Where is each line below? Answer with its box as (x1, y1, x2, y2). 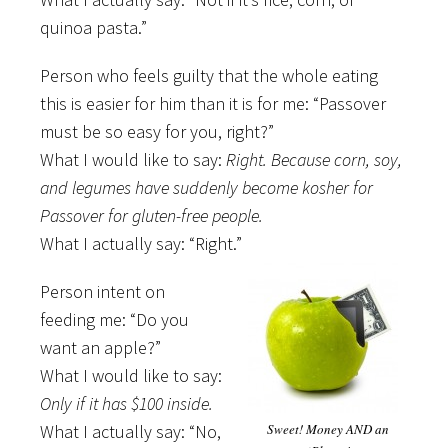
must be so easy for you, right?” (40, 119, 274, 143)
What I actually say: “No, (40, 419, 221, 443)
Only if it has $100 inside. (40, 391, 213, 415)
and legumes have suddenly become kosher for (40, 175, 373, 199)
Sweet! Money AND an (267, 419, 389, 438)
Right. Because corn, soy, (226, 147, 402, 171)
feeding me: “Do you (40, 307, 189, 331)
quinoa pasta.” (40, 15, 147, 39)
